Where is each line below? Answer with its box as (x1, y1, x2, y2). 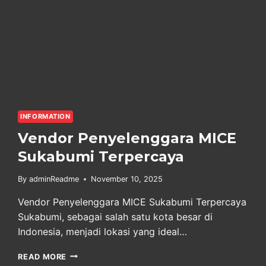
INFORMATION (20, 112, 71, 121)
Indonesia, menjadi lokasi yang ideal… (18, 225, 188, 237)
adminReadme (28, 174, 79, 183)
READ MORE (18, 252, 67, 261)
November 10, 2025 (90, 174, 163, 183)
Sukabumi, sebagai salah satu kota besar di (18, 210, 213, 223)
